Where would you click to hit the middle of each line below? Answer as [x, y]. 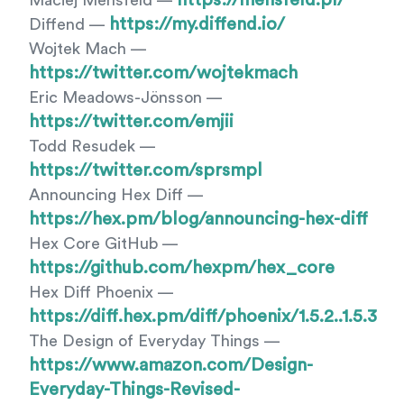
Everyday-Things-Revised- [134, 390]
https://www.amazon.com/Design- [171, 365]
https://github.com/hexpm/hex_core [182, 268]
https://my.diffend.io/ [197, 24]
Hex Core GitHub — [103, 243]
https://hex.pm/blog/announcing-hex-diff [198, 219]
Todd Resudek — [92, 146]
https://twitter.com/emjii [131, 122]
